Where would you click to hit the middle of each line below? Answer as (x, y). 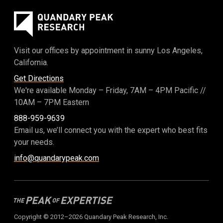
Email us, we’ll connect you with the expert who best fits (111, 130)
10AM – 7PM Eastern (52, 102)
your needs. (34, 142)
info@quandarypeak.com (56, 158)
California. (31, 62)
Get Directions (39, 78)
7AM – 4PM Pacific (164, 90)
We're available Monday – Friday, (72, 90)
